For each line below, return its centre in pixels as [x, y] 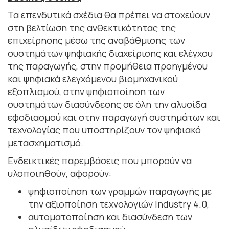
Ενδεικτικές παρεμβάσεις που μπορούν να [100, 160]
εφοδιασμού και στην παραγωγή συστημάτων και [114, 117]
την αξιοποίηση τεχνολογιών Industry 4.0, [119, 204]
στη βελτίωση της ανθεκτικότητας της [92, 27]
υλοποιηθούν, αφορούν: [60, 173]
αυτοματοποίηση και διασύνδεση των [110, 216]
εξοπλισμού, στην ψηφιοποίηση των [86, 91]
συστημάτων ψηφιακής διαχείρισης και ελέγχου [110, 53]
